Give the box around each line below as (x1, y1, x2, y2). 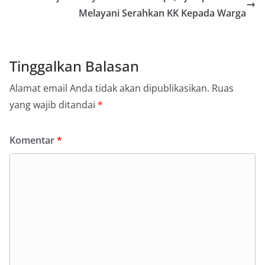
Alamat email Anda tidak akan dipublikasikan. (9, 82, 209, 95)
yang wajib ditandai (9, 98, 98, 112)
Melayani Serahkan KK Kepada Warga (79, 7, 246, 20)
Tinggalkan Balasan (9, 56, 139, 76)
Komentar (9, 134, 57, 147)
